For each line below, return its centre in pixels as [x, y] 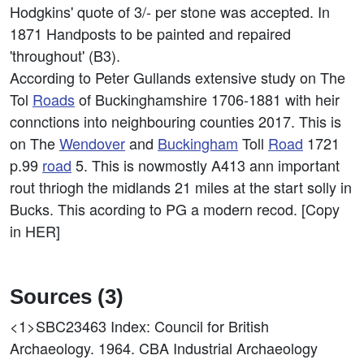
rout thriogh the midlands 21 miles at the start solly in [181, 187]
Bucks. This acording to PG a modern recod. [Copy [175, 209]
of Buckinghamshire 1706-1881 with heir [207, 99]
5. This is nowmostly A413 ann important [206, 165]
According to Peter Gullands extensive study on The [178, 77]
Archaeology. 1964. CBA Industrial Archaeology [164, 348]
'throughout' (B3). [65, 55]
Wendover [92, 143]
